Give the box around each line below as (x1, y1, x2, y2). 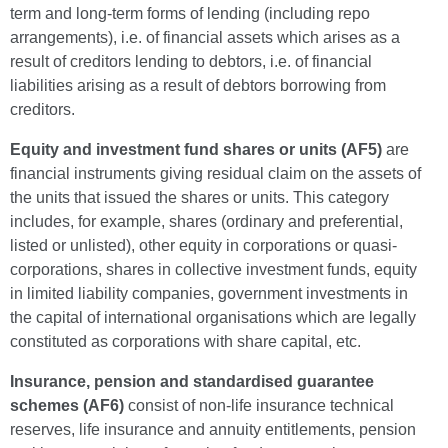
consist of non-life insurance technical (124, 397, 394, 414)
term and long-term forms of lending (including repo (10, 5, 370, 22)
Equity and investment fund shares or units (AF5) (10, 141, 382, 158)
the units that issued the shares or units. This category (10, 189, 389, 206)
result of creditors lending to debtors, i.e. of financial (10, 53, 372, 70)
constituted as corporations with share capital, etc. (10, 333, 361, 350)
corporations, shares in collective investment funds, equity (10, 261, 417, 278)
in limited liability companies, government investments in (10, 285, 408, 302)
